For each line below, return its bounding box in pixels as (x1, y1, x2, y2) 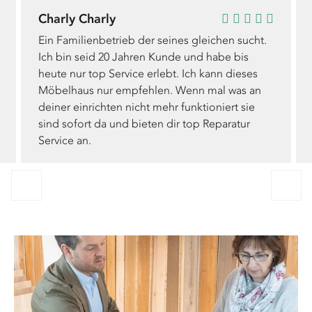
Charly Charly (38, 11, 116, 27)
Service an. (38, 134, 91, 148)
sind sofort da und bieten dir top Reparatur (38, 117, 250, 131)
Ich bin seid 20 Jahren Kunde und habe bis (38, 50, 249, 64)
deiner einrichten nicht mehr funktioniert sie (38, 100, 255, 114)
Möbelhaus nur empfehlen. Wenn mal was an (38, 84, 261, 97)
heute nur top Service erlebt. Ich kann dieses (38, 67, 258, 81)
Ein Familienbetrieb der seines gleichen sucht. (38, 33, 267, 47)
